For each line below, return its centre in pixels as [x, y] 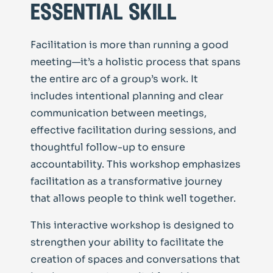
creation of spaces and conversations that [135, 259]
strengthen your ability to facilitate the [127, 242]
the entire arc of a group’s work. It [114, 79]
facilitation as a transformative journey [126, 181]
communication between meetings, [119, 113]
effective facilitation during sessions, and [133, 130]
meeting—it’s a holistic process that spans [136, 62]
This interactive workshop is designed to [132, 225]
